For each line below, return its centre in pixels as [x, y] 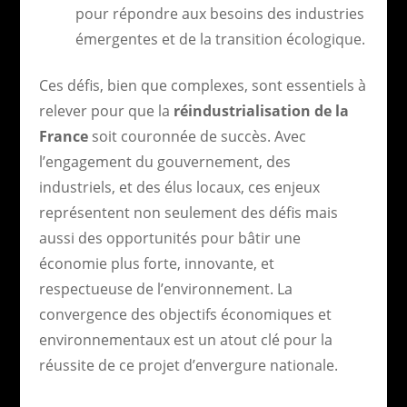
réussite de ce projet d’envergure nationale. [188, 365]
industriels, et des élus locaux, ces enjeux [179, 187]
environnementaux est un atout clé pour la [185, 339]
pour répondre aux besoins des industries [219, 13]
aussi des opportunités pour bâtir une [169, 238]
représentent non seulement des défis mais [188, 212]
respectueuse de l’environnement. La [165, 288]
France [63, 136]
